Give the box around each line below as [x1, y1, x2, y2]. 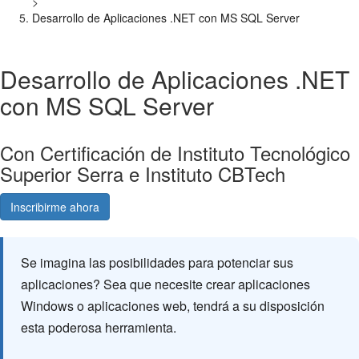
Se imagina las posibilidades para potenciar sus [21, 253, 293, 272]
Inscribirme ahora [10, 199, 99, 215]
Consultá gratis [124, 199, 200, 215]
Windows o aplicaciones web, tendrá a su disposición [21, 296, 325, 315]
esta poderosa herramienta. [21, 318, 176, 337]
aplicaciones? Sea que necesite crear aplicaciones [21, 275, 310, 293]
